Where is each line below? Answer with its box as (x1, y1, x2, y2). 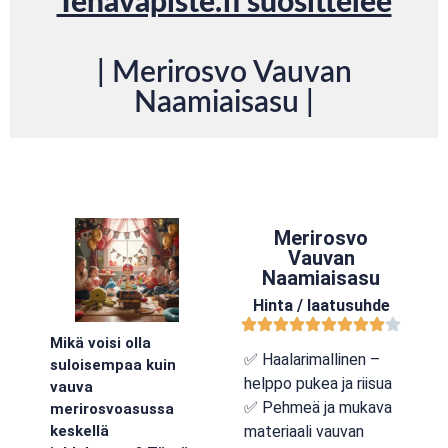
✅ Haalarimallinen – (244, 350, 380, 369)
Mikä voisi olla (50, 334, 151, 353)
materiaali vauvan (244, 422, 364, 441)
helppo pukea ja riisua (244, 374, 392, 393)
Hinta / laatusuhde (252, 296, 390, 315)
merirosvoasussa (50, 400, 174, 419)
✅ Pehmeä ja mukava (244, 398, 392, 417)
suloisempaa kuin (50, 356, 176, 375)
